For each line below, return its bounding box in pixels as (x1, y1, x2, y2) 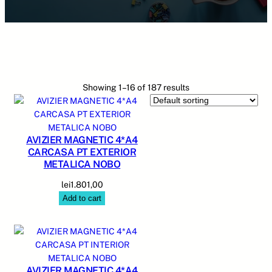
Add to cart (63, 193, 101, 203)
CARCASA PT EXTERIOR (27, 146, 137, 158)
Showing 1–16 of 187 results (83, 82, 189, 92)
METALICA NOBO (43, 158, 121, 170)
